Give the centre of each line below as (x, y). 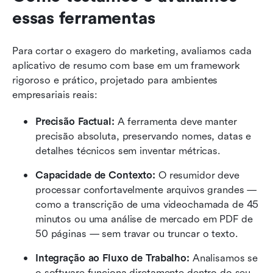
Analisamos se (225, 258)
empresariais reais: (55, 94)
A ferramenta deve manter (177, 121)
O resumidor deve (199, 175)
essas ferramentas (84, 18)
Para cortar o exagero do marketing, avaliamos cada (132, 51)
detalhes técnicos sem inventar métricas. (128, 151)
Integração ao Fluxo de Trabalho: (114, 258)
